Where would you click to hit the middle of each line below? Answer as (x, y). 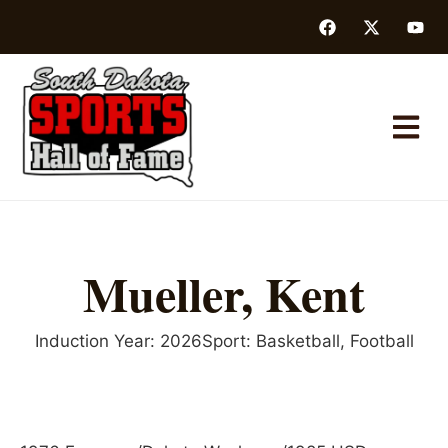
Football (381, 340)
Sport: (226, 340)
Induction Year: (94, 340)
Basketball (297, 340)
